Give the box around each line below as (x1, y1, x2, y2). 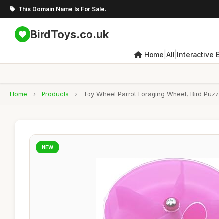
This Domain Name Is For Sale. (18, 5, 107, 13)
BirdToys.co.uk (30, 27, 109, 41)
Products (42, 90, 69, 98)
